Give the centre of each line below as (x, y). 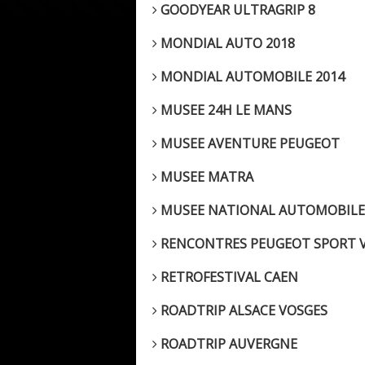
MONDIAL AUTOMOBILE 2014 (251, 77)
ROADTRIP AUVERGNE (227, 344)
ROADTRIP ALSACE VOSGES (242, 311)
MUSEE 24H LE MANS (224, 110)
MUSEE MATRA (205, 177)
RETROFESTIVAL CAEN (228, 277)
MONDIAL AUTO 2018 (226, 44)
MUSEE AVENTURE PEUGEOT (248, 144)
